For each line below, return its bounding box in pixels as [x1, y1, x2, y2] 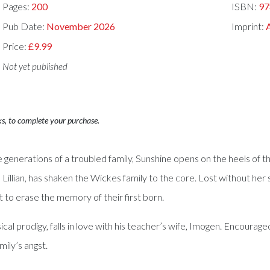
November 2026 [46, 20, 116, 33]
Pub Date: [2, 20, 47, 33]
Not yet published [2, 60, 68, 72]
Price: [2, 40, 29, 52]
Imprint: [231, 20, 266, 33]
